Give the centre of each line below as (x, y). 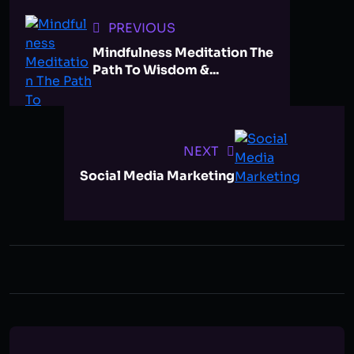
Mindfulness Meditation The (183, 52)
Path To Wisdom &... (156, 70)
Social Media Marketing (157, 175)
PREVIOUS (142, 28)
